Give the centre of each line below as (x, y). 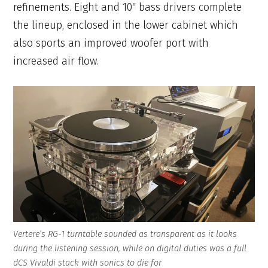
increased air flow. (56, 61)
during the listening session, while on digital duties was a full (130, 248)
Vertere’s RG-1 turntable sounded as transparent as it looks (125, 234)
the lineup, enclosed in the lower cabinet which (126, 25)
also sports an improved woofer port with (111, 43)
